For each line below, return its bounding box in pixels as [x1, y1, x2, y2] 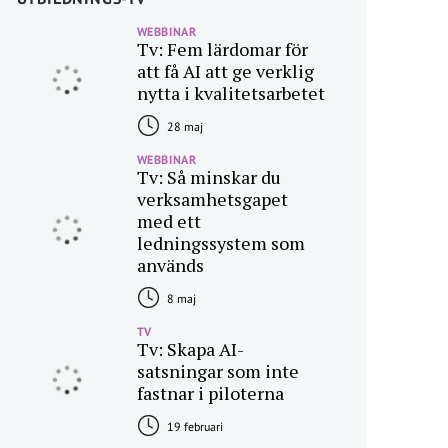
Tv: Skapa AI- [136, 337, 244, 361]
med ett [136, 209, 201, 233]
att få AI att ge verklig [136, 59, 314, 83]
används [136, 253, 204, 277]
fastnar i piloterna [136, 381, 284, 405]
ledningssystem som [136, 231, 305, 255]
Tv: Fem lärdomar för [136, 37, 308, 61]
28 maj [163, 119, 203, 134]
